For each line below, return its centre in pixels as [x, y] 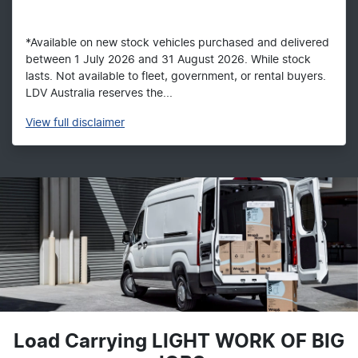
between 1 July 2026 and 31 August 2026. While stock [168, 60]
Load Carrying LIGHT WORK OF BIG [179, 342]
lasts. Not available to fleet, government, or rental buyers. [176, 77]
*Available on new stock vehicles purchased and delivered [177, 44]
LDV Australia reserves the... [99, 94]
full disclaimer [89, 123]
